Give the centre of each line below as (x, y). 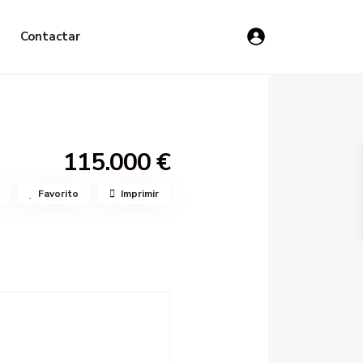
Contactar (51, 36)
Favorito (58, 193)
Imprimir (140, 193)
